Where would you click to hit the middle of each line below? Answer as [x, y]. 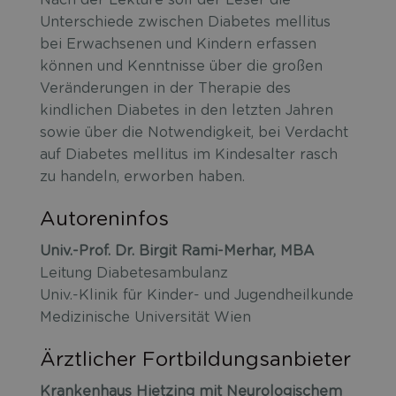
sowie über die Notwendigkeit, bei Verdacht [194, 133]
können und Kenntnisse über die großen [181, 67]
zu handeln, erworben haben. [142, 177]
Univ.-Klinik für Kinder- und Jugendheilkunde [197, 296]
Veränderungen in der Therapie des [165, 89]
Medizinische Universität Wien [145, 318]
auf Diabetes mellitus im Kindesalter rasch [189, 155]
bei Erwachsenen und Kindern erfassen [178, 45]
